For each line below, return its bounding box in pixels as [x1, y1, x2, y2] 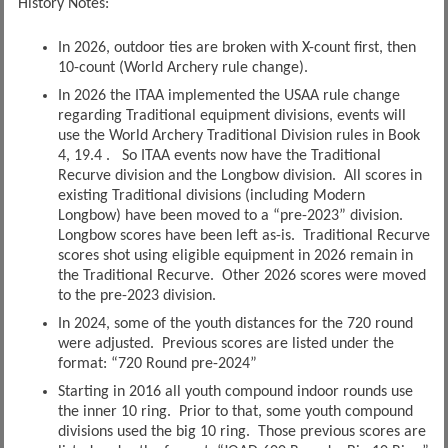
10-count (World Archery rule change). [57, 59, 308, 76]
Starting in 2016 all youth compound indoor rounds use [57, 383, 413, 400]
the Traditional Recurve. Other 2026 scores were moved [57, 267, 426, 284]
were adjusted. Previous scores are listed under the [57, 335, 394, 352]
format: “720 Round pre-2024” [57, 355, 257, 372]
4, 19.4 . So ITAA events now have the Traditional [57, 147, 381, 164]
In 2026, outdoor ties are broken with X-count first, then [57, 39, 416, 56]
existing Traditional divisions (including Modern [57, 187, 365, 204]
